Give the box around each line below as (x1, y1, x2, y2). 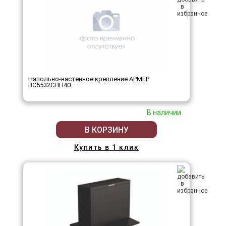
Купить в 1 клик (74, 143, 139, 152)
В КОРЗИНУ (84, 125, 129, 135)
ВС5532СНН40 (28, 81, 71, 89)
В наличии (147, 108, 181, 117)
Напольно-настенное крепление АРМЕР (28, 75, 149, 83)
